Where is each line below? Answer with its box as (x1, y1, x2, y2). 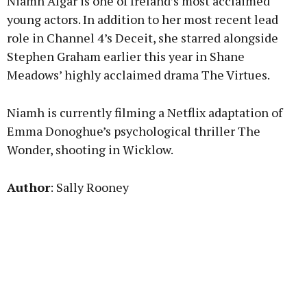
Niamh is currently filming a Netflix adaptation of (7, 104, 282, 121)
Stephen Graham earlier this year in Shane (7, 48, 245, 65)
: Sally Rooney (50, 179, 129, 196)
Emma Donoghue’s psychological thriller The (7, 123, 260, 140)
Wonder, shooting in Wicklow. (7, 141, 173, 158)
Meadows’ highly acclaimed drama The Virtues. (7, 66, 270, 84)
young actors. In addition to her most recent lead (7, 11, 278, 28)
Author (7, 179, 50, 196)
